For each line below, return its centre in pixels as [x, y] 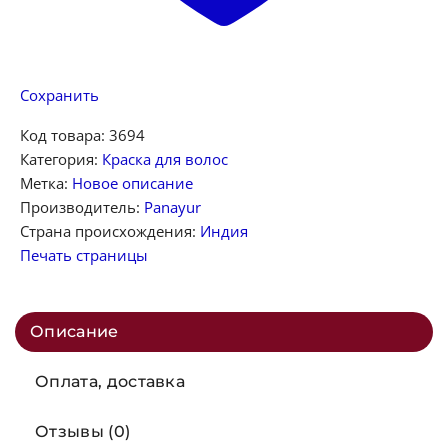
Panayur [172, 206]
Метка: [46, 182]
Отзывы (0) [83, 431]
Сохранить [59, 94]
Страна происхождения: [110, 230]
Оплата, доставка [110, 381]
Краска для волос [165, 158]
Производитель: [82, 206]
